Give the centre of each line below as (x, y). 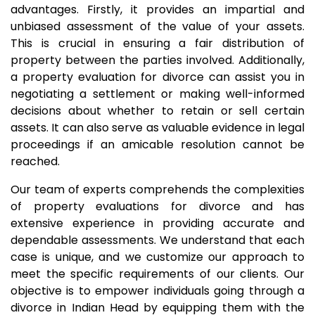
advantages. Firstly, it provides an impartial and (157, 9)
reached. (35, 161)
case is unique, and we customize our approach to (157, 257)
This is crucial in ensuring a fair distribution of (157, 43)
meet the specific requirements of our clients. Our (157, 274)
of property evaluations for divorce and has (157, 206)
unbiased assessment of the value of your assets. (157, 26)
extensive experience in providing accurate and (157, 223)
